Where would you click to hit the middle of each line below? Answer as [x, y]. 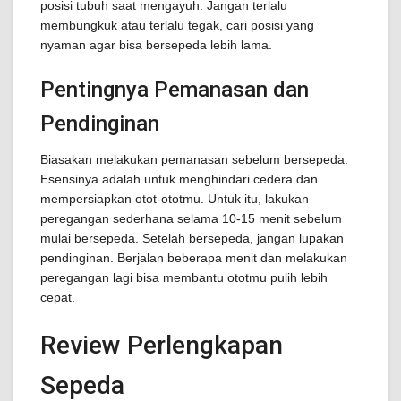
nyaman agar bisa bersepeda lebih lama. [156, 45]
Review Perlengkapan [162, 345]
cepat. [58, 297]
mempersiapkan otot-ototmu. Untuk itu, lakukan [175, 199]
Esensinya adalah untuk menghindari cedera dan [179, 179]
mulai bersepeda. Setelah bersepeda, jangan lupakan [192, 238]
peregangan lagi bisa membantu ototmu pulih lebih [184, 277]
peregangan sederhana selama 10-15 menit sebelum [191, 218]
